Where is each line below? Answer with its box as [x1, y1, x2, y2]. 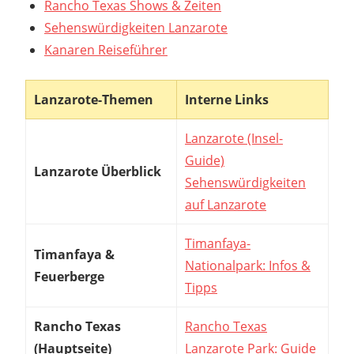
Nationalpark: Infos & [185, 256, 311, 274]
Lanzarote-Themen [34, 90, 153, 108]
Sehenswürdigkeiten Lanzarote [44, 18, 228, 36]
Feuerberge [34, 267, 104, 285]
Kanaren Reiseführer [44, 40, 168, 58]
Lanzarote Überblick [34, 162, 161, 180]
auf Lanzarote [185, 195, 266, 213]
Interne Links [185, 90, 269, 108]
